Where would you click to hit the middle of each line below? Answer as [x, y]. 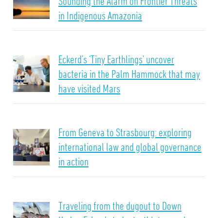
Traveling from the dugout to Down [120, 205]
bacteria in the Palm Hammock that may [129, 74]
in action [73, 162]
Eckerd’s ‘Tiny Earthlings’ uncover [116, 59]
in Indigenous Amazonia [100, 15]
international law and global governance [130, 147]
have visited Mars [89, 89]
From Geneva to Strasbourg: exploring [125, 132]
